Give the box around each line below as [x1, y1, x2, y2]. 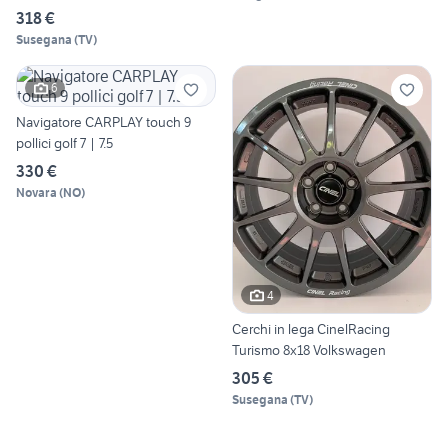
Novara [16, 184, 57, 200]
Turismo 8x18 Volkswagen [232, 341, 386, 360]
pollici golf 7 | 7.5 [16, 133, 113, 152]
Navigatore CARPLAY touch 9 [16, 112, 191, 131]
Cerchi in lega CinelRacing [232, 320, 390, 339]
